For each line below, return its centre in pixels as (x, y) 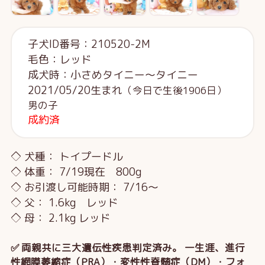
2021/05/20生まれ (75, 91)
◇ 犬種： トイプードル (67, 156)
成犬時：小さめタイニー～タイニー (113, 75)
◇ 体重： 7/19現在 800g (76, 172)
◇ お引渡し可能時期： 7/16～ (84, 187)
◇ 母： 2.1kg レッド (66, 218)
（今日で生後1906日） (174, 91)
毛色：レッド (59, 60)
